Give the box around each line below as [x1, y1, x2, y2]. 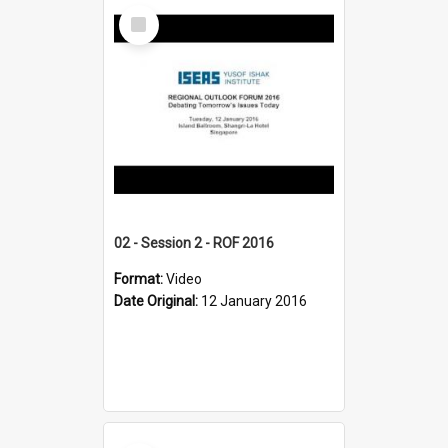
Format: [114, 270, 166, 287]
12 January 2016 [201, 292, 307, 309]
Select [123, 3, 166, 22]
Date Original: [114, 292, 201, 309]
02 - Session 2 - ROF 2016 [114, 234, 274, 251]
